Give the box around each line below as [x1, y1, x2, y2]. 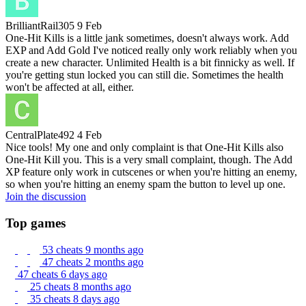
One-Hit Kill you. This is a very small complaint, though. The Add [5, 154, 292, 166]
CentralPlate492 [5, 129, 74, 141]
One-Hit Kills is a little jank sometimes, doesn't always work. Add [5, 32, 289, 44]
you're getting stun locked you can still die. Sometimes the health [5, 69, 283, 81]
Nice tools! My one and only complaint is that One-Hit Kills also [5, 141, 283, 154]
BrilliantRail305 [5, 20, 74, 32]
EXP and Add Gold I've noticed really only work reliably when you [5, 44, 297, 57]
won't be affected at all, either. [5, 81, 134, 94]
